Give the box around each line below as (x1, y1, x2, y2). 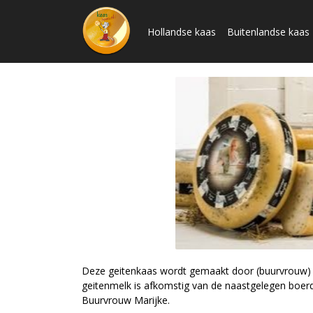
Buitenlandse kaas (227, 24, 310, 38)
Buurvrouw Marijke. (82, 293, 170, 307)
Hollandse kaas (147, 24, 216, 38)
